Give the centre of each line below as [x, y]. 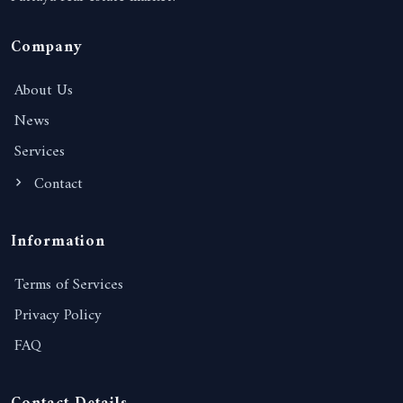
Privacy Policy [58, 316]
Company [47, 48]
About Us [44, 91]
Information [58, 242]
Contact [56, 184]
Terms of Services [69, 285]
